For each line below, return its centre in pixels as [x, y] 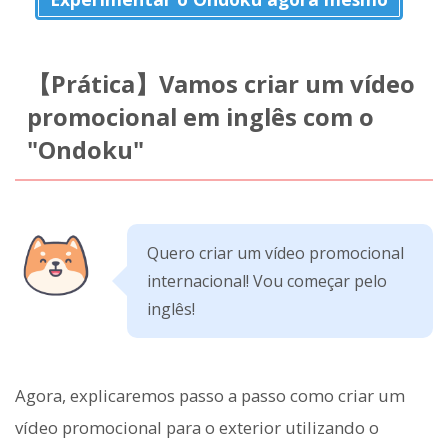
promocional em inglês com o [200, 117]
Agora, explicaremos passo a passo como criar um [210, 395]
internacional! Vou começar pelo [267, 280]
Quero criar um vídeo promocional [275, 252]
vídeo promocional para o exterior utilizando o [197, 427]
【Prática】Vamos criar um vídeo [220, 84]
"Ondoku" [85, 150]
